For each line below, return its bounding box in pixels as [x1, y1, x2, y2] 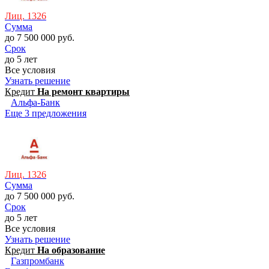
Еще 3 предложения [5, 107, 86, 118]
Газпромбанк [11, 255, 64, 266]
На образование [37, 244, 105, 255]
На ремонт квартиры [37, 86, 130, 97]
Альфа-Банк [11, 97, 60, 107]
